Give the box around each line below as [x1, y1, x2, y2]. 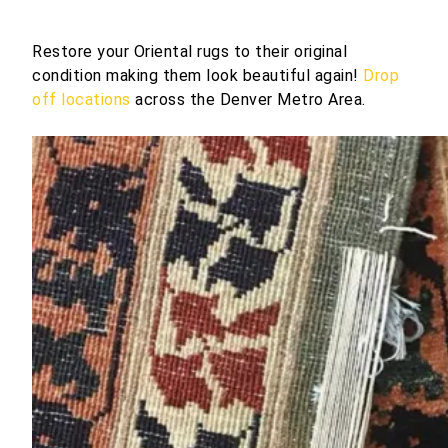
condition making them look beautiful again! [32, 66, 363, 85]
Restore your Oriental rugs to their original [32, 42, 347, 61]
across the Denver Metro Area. [130, 90, 366, 109]
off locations [32, 90, 131, 109]
